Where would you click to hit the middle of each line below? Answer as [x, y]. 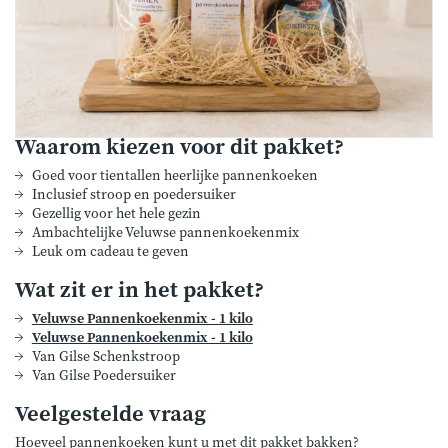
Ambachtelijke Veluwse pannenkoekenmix [165, 233]
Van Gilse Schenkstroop [105, 357]
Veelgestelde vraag [110, 414]
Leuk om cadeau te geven [110, 252]
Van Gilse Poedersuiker [103, 376]
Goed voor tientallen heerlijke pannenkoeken [174, 176]
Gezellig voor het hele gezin [116, 214]
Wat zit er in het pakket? [139, 290]
